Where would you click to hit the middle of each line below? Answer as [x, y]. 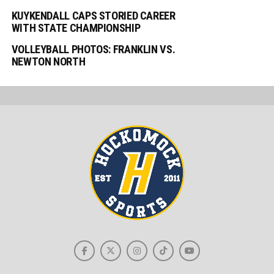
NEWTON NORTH [48, 62]
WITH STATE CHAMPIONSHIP [76, 28]
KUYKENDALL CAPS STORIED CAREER [93, 16]
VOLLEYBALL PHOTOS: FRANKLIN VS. [93, 50]
